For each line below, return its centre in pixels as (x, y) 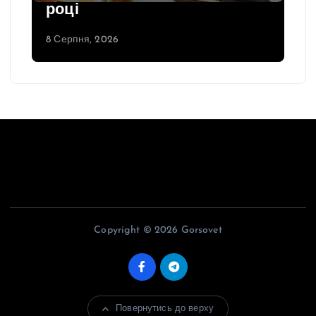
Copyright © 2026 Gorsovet (158, 231)
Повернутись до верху (165, 309)
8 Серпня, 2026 (83, 40)
